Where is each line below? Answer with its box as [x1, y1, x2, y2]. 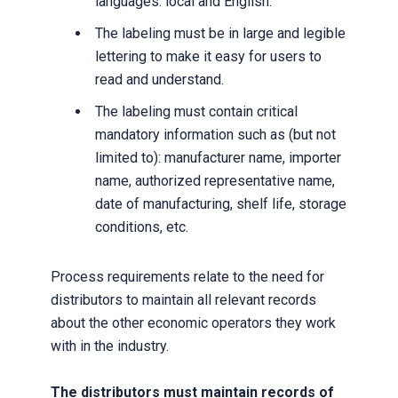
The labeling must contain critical [94, 103, 298, 120]
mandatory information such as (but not [94, 126, 336, 143]
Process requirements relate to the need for [50, 268, 324, 285]
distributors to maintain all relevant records [50, 291, 316, 308]
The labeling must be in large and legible [94, 25, 346, 42]
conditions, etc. [94, 219, 188, 235]
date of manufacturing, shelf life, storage [94, 195, 346, 212]
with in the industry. [50, 338, 169, 354]
